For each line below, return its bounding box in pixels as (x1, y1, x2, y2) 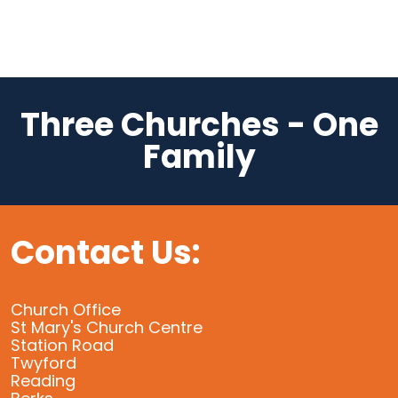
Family (142, 134, 256, 180)
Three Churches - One (20, 102, 378, 148)
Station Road (11, 334, 114, 357)
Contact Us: (11, 230, 200, 276)
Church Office (11, 298, 121, 322)
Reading (11, 370, 76, 393)
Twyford (11, 352, 76, 375)
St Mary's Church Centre (11, 316, 203, 339)
